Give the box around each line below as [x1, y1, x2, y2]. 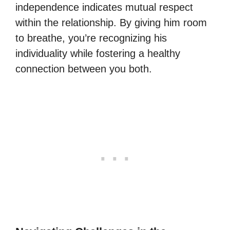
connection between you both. [15, 63, 152, 74]
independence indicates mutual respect [15, 1, 193, 13]
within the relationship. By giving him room [15, 16, 207, 28]
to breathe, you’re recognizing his [15, 32, 167, 44]
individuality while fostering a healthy [15, 47, 180, 59]
